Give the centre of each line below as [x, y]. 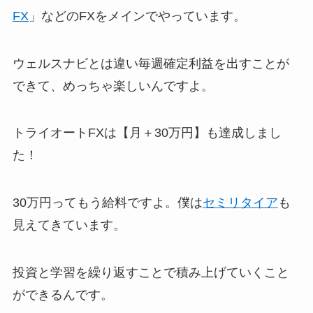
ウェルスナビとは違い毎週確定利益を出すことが [151, 63]
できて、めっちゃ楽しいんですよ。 [113, 86]
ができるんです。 [63, 295]
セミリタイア [240, 203]
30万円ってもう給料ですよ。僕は [107, 203]
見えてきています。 [69, 225]
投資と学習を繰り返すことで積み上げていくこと [151, 273]
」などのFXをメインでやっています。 [137, 16]
